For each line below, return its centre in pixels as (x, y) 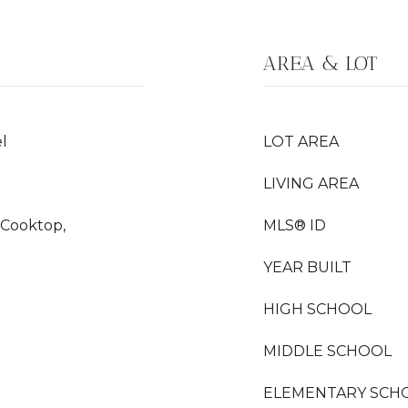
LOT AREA (301, 142)
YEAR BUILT (307, 267)
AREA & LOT (320, 63)
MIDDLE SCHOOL (327, 351)
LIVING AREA (311, 184)
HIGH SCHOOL (317, 309)
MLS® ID (295, 225)
